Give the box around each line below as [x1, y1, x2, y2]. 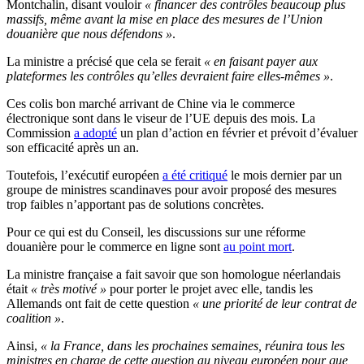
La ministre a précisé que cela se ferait [6, 54, 204, 69]
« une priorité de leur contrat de [189, 297, 357, 311]
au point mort [223, 240, 292, 254]
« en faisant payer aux [204, 54, 318, 69]
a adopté [74, 126, 117, 141]
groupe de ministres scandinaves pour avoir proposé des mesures [6, 183, 336, 197]
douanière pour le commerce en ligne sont [6, 240, 223, 254]
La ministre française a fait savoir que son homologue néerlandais [6, 267, 340, 282]
